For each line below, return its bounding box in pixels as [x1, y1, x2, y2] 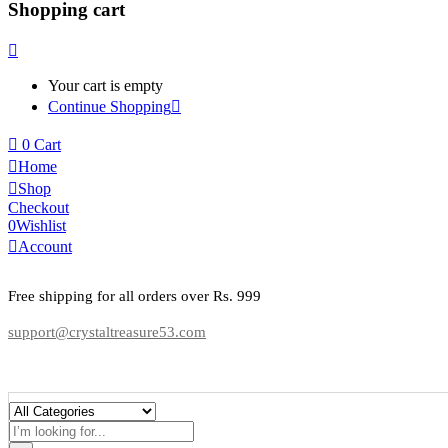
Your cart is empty [48, 77, 163, 95]
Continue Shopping [48, 98, 171, 116]
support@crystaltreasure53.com [8, 324, 206, 341]
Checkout [8, 199, 69, 217]
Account [18, 238, 72, 256]
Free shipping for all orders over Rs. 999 [8, 288, 261, 305]
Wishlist [16, 217, 66, 235]
